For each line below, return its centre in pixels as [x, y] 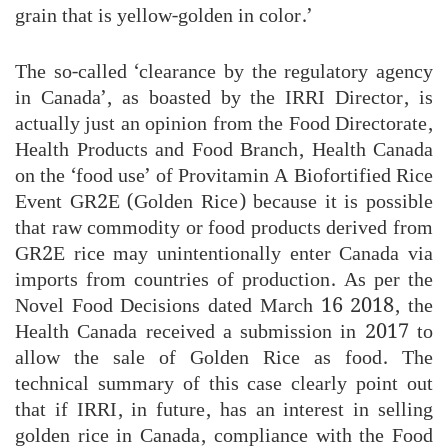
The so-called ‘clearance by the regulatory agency [224, 71]
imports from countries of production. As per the [224, 279]
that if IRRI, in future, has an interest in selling [224, 409]
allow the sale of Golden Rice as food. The [224, 357]
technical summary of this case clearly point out [224, 383]
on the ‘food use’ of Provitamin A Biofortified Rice [224, 175]
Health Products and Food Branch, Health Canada [224, 149]
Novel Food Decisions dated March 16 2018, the [224, 305]
